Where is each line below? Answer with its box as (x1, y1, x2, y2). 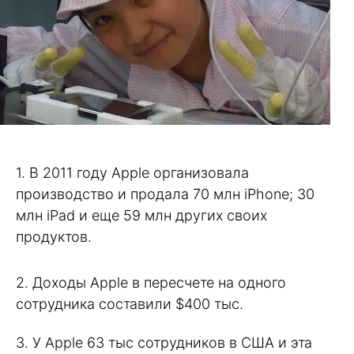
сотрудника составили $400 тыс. (16, 296, 243, 313)
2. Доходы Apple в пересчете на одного (16, 274, 286, 292)
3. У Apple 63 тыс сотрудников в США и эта (16, 333, 312, 351)
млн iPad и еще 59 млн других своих (16, 206, 267, 224)
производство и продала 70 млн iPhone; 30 (16, 185, 314, 202)
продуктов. (16, 228, 92, 245)
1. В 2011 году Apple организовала (16, 164, 249, 181)
